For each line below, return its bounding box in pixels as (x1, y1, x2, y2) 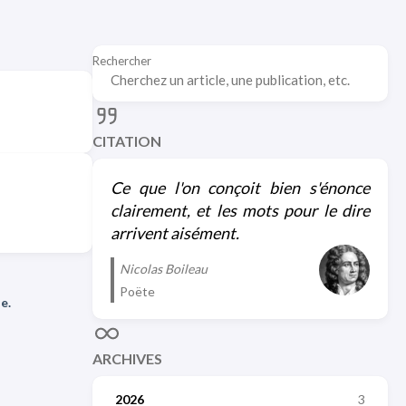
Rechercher (92, 53, 151, 68)
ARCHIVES (92, 350, 162, 367)
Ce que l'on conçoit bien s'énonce (111, 178, 370, 198)
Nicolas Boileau (120, 261, 208, 277)
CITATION (92, 132, 161, 150)
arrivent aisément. (111, 223, 239, 243)
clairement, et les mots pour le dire (111, 200, 370, 220)
